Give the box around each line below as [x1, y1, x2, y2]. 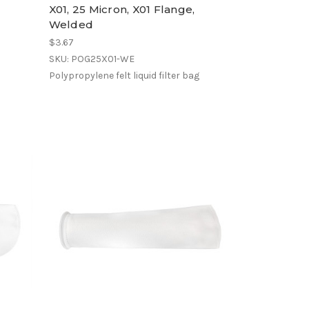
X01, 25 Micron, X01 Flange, [48, 2, 195, 16]
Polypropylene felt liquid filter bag [48, 69, 199, 81]
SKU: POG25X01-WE [48, 52, 134, 65]
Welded [48, 17, 94, 31]
